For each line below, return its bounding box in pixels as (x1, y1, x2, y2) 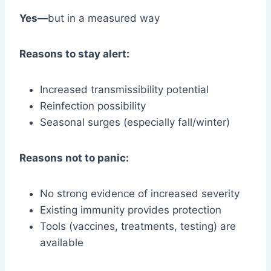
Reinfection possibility (40, 100, 146, 113)
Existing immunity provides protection (40, 204, 221, 217)
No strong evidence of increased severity (40, 188, 240, 200)
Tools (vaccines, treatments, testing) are (40, 220, 236, 233)
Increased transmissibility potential (40, 83, 209, 96)
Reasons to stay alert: (19, 48, 129, 60)
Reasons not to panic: (19, 152, 129, 165)
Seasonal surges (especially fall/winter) (40, 116, 230, 129)
